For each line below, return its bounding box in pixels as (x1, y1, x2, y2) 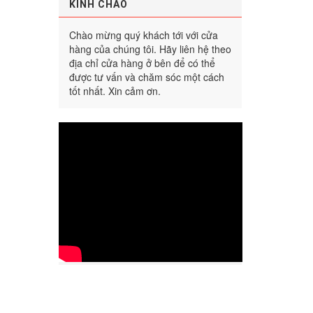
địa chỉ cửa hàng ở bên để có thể (68, 55, 215, 70)
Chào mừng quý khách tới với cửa (68, 27, 218, 42)
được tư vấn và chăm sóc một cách (68, 69, 224, 84)
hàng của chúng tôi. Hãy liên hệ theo (68, 41, 231, 56)
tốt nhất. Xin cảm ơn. (68, 83, 161, 98)
